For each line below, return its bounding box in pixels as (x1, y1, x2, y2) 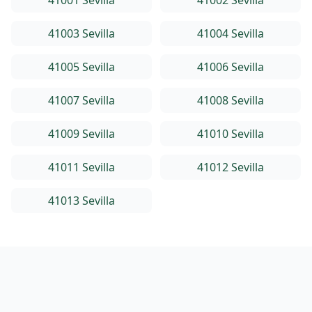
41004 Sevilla (197, 26, 264, 41)
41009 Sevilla (48, 126, 115, 141)
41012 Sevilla (197, 159, 264, 175)
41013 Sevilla (48, 193, 115, 208)
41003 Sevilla (48, 26, 115, 41)
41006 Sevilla (197, 59, 264, 75)
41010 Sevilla (197, 126, 264, 141)
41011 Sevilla (48, 159, 115, 175)
